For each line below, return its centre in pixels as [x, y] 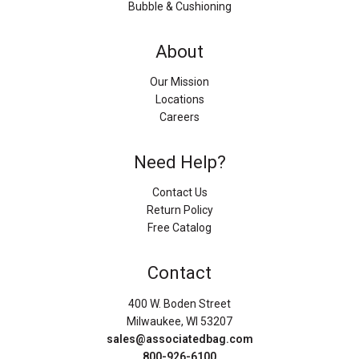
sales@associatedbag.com [179, 339]
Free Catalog [179, 228]
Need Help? [179, 163]
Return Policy [179, 210]
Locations [179, 99]
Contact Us [179, 193]
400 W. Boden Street [179, 303]
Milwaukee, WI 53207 [179, 321]
